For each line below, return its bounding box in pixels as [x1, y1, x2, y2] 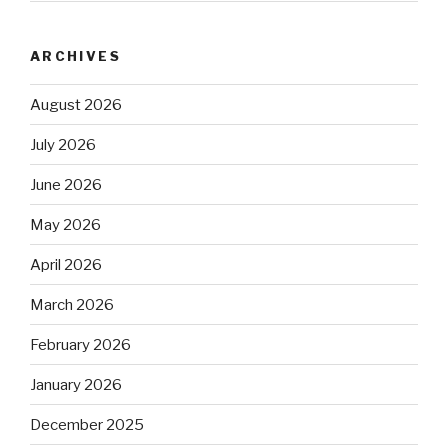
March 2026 [30, 295, 114, 314]
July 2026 [30, 135, 96, 154]
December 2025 [30, 415, 144, 434]
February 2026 [30, 335, 131, 354]
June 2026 [30, 175, 102, 194]
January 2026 [30, 375, 122, 394]
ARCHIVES [30, 47, 121, 64]
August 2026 [30, 95, 122, 114]
